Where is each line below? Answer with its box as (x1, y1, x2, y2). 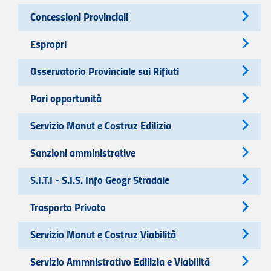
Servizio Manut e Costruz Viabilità (30, 229, 176, 241)
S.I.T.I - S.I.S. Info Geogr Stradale (30, 175, 169, 187)
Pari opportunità (30, 93, 102, 105)
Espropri (30, 39, 67, 51)
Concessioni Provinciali (30, 11, 128, 24)
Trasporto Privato (30, 202, 106, 214)
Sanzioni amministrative (30, 148, 135, 160)
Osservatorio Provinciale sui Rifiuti (30, 66, 179, 78)
